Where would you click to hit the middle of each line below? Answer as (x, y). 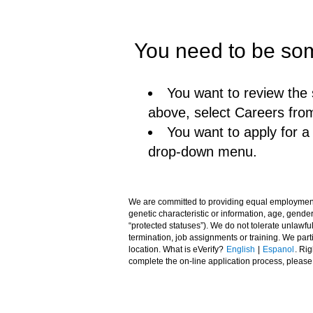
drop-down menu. (203, 152)
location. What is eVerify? (177, 249)
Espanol (278, 249)
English (241, 249)
